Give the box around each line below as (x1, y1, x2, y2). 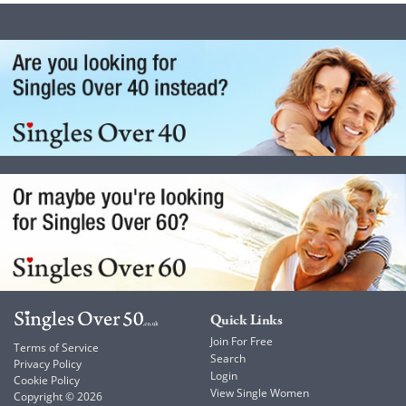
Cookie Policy (14, 372, 80, 389)
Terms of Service (14, 340, 99, 356)
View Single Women (209, 385, 309, 401)
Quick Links (209, 311, 283, 331)
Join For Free (209, 333, 273, 350)
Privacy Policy (14, 356, 82, 372)
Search (209, 351, 246, 367)
